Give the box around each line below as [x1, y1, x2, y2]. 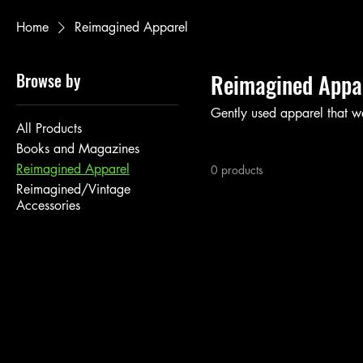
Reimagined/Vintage [16, 181, 130, 198]
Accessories [16, 197, 80, 214]
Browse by [16, 68, 80, 92]
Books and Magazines [16, 140, 139, 157]
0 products [211, 162, 263, 177]
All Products [16, 120, 82, 137]
